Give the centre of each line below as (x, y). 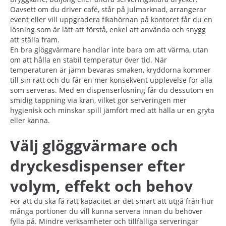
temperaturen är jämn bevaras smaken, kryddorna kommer (110, 70)
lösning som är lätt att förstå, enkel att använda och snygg (108, 29)
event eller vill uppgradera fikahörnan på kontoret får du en (111, 19)
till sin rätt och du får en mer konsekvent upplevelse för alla (111, 80)
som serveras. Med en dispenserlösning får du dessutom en (112, 90)
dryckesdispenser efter (98, 165)
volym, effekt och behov (101, 186)
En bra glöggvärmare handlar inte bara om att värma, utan (109, 49)
